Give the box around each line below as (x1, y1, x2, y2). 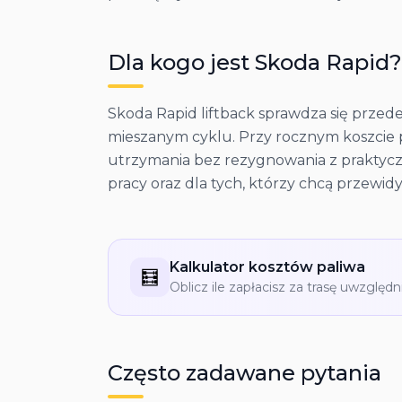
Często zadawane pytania (108, 360, 381, 386)
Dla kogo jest (108, 49, 255, 75)
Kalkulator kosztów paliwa (170, 258, 365, 275)
